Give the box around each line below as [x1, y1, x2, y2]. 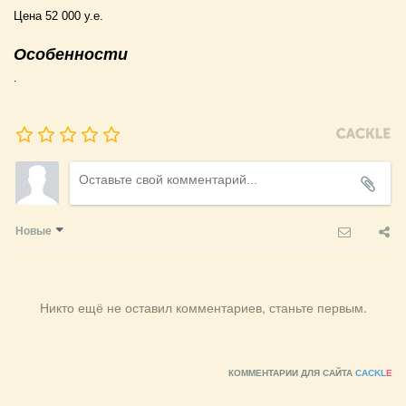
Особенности [14, 45, 128, 63]
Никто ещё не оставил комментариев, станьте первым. [39, 298, 367, 316]
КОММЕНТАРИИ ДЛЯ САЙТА [228, 368, 355, 378]
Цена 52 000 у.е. [14, 9, 103, 23]
